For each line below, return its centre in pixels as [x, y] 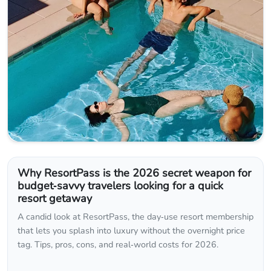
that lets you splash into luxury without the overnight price [131, 231]
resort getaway [55, 199]
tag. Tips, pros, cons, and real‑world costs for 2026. [118, 245]
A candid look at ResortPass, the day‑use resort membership [135, 217]
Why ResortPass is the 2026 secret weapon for [134, 173]
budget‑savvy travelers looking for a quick [120, 186]
